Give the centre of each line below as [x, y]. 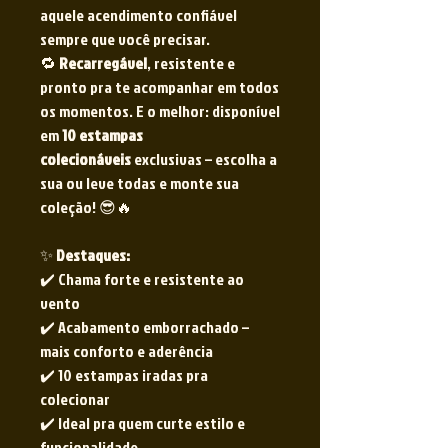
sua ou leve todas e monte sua [139, 183]
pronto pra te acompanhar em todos [159, 87]
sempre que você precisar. [125, 39]
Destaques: [93, 255]
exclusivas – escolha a [204, 159]
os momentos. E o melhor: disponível [160, 111]
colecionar [75, 399]
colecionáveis [85, 159]
